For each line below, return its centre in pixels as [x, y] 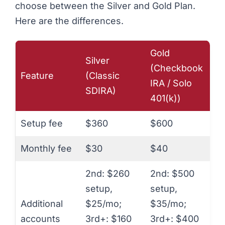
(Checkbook [177, 68]
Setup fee [42, 123]
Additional [42, 203]
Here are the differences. [69, 21]
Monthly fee [46, 148]
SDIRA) [101, 90]
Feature [37, 75]
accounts [40, 218]
